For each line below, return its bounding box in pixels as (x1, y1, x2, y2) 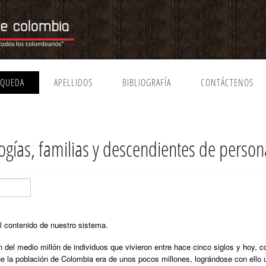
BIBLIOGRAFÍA (122, 75, 171, 89)
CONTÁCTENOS (201, 75, 254, 89)
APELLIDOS (54, 75, 93, 89)
